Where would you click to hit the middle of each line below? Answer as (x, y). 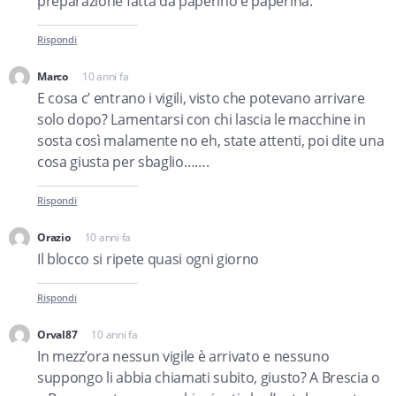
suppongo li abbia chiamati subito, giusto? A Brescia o (209, 377)
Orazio (54, 237)
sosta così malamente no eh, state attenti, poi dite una (211, 141)
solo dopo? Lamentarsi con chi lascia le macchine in (202, 119)
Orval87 (57, 335)
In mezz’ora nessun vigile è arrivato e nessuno (183, 356)
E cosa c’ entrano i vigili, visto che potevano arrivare (201, 98)
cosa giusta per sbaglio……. (123, 162)
